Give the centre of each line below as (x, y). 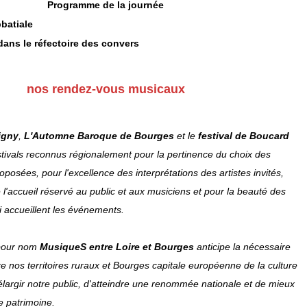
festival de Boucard (244, 135)
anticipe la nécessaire (244, 246)
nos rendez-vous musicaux (106, 89)
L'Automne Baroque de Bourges (99, 135)
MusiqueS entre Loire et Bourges (118, 246)
